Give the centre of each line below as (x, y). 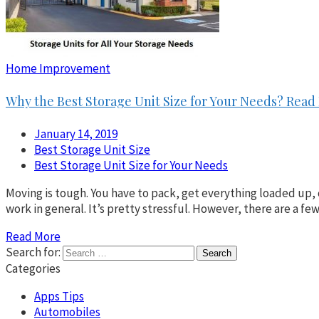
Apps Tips (59, 296)
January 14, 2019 (76, 134)
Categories (33, 268)
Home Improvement (58, 68)
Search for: (33, 252)
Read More (33, 236)
